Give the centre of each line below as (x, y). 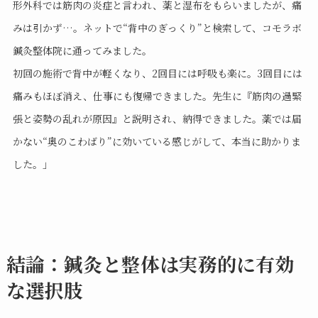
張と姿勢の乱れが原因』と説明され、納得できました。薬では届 (157, 119)
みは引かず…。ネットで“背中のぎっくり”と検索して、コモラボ (157, 28)
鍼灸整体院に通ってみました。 (82, 51)
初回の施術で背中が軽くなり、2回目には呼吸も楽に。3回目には (157, 73)
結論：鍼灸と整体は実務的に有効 (150, 263)
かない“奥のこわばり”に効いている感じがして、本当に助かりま (157, 142)
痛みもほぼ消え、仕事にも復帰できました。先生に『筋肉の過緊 (157, 96)
